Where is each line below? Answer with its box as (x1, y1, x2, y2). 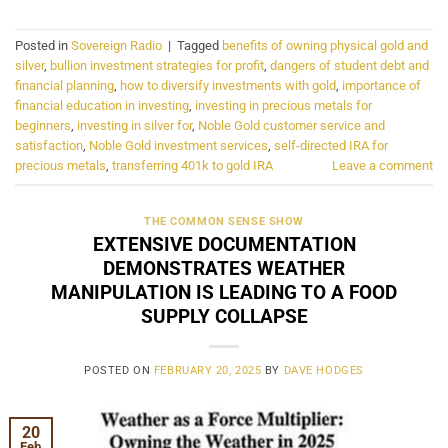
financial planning (15, 78, 114, 94)
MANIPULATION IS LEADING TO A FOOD (51, 280, 397, 304)
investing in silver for (77, 118, 192, 134)
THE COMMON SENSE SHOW (144, 214, 304, 228)
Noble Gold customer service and (198, 118, 385, 134)
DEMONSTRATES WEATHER (103, 256, 345, 280)
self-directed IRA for (274, 138, 388, 154)
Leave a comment (332, 158, 433, 174)
